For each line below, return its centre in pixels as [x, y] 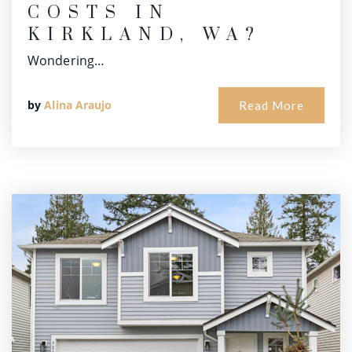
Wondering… [66, 61]
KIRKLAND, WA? [145, 35]
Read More [271, 106]
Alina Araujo [78, 105]
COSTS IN [99, 13]
